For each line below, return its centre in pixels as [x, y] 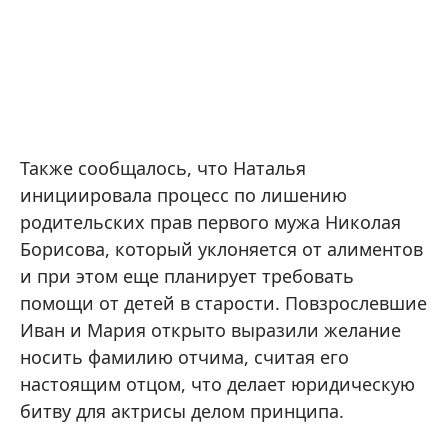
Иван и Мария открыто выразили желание [210, 330]
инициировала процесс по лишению [183, 195]
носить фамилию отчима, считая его [184, 357]
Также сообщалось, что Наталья [163, 168]
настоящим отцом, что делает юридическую [217, 384]
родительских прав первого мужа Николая [210, 222]
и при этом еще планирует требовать [187, 276]
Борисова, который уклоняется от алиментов [221, 249]
